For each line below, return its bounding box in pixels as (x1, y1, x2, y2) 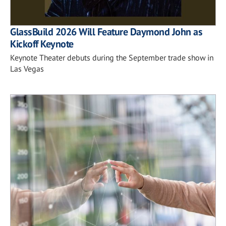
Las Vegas (10, 64, 44, 74)
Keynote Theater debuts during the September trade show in (10, 52, 213, 63)
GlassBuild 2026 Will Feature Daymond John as (10, 25, 202, 38)
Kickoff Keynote (10, 37, 74, 50)
